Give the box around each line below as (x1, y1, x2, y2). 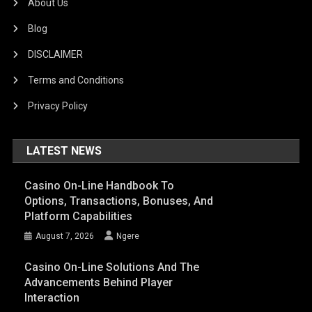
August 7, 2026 (35, 231, 94, 242)
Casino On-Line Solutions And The (24, 260, 199, 274)
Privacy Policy (28, 100, 88, 112)
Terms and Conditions (28, 75, 125, 86)
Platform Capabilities (24, 210, 132, 224)
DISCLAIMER (28, 49, 84, 61)
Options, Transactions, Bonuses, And (24, 194, 213, 208)
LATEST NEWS (26, 144, 102, 158)
